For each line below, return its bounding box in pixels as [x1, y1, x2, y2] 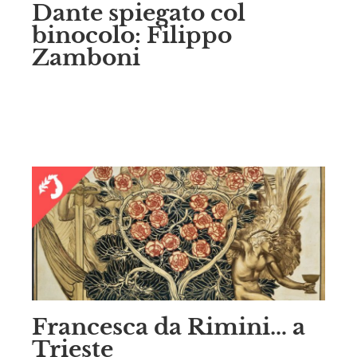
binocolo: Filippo [32, 21, 232, 49]
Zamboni [32, 43, 140, 72]
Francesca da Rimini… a [32, 312, 305, 341]
